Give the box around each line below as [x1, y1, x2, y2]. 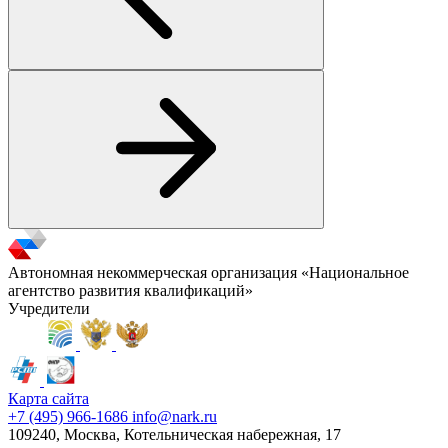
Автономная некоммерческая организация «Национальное [8, 264, 409, 281]
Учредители [8, 300, 90, 317]
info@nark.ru [132, 408, 217, 425]
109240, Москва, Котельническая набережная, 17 [8, 426, 341, 443]
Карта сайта [8, 390, 89, 407]
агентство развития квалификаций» [8, 282, 253, 299]
